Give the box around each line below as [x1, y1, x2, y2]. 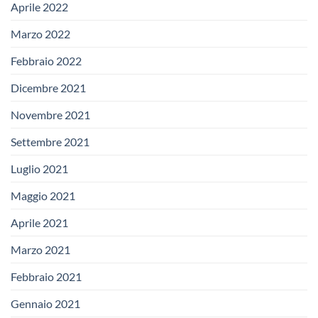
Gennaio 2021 [11, 296, 80, 310]
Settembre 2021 [11, 134, 89, 148]
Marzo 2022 [11, 26, 70, 40]
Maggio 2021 [11, 188, 75, 202]
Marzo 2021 [11, 242, 70, 256]
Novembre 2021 [11, 107, 90, 121]
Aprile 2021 [11, 215, 68, 229]
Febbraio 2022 [11, 53, 82, 67]
